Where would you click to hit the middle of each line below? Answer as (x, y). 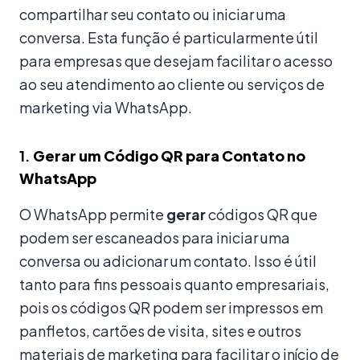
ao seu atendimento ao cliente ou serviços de (172, 84)
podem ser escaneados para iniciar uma (155, 237)
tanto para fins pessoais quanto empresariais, (174, 284)
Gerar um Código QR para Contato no (169, 155)
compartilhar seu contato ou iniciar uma (153, 14)
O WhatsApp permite (93, 214)
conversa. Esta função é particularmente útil (169, 37)
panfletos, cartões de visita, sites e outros (160, 330)
